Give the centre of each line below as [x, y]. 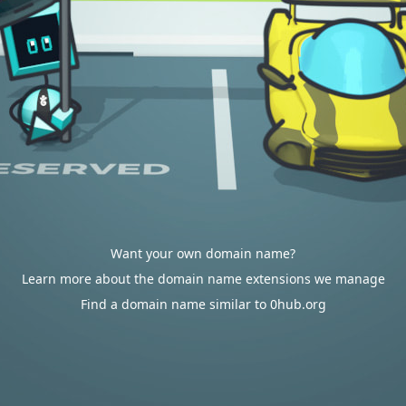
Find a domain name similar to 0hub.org [203, 304]
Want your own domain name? [203, 253]
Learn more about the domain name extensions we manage [203, 279]
